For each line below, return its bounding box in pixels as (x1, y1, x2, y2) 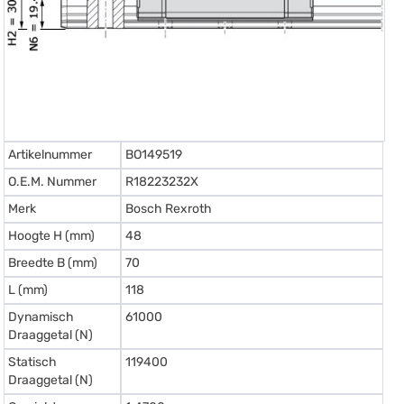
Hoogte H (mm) (8, 227, 96, 243)
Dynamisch (8, 308, 75, 325)
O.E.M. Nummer (8, 173, 97, 189)
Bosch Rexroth (125, 200, 213, 216)
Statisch (8, 353, 58, 370)
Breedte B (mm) (8, 254, 98, 271)
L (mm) (8, 281, 49, 298)
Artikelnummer (8, 146, 93, 162)
